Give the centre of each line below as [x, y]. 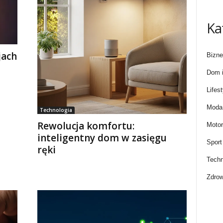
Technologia [56, 110]
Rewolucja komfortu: [86, 126]
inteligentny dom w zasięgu [102, 138]
